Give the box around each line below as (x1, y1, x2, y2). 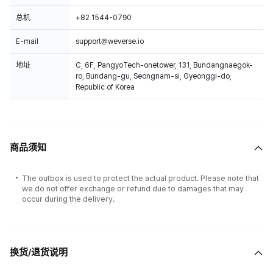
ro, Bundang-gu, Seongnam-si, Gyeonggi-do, (76, 72, 232, 80)
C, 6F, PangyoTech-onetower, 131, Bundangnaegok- (76, 61, 253, 69)
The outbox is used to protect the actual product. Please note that (22, 174, 259, 183)
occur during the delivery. (22, 194, 115, 204)
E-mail (16, 37, 38, 46)
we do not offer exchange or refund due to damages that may (22, 184, 244, 193)
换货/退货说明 (10, 247, 68, 258)
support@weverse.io (76, 37, 144, 46)
